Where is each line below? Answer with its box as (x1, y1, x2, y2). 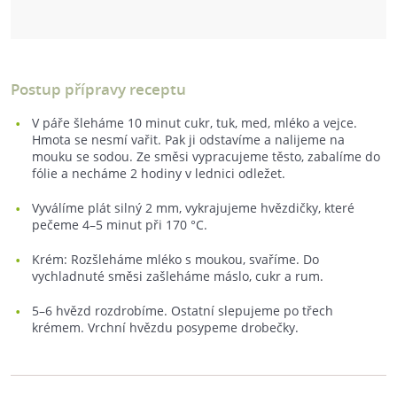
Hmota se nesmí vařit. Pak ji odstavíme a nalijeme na (32, 131, 345, 148)
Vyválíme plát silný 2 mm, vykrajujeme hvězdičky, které (32, 199, 354, 216)
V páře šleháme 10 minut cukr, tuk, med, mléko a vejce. (32, 114, 357, 131)
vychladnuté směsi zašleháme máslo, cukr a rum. (32, 268, 323, 284)
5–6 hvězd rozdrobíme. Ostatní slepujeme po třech (32, 302, 333, 319)
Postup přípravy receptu (11, 79, 186, 99)
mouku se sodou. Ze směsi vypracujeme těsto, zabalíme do (32, 148, 380, 165)
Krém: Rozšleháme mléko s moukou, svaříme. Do (32, 251, 319, 268)
